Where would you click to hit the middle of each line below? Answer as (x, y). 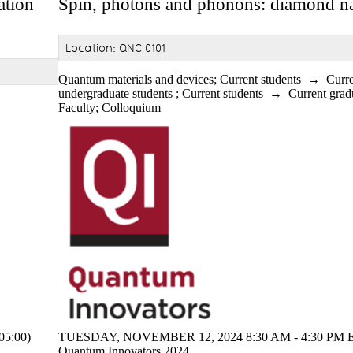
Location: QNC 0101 (115, 48)
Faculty (77, 107)
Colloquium (131, 107)
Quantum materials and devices (136, 79)
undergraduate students (115, 93)
